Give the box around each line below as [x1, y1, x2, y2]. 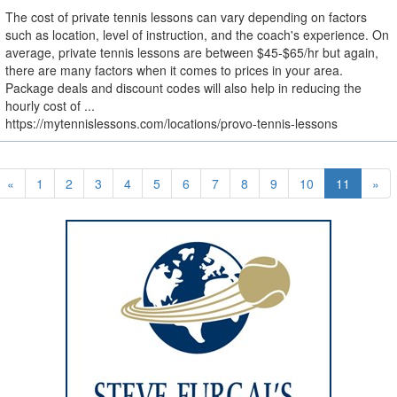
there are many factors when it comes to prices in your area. [5, 61, 343, 80]
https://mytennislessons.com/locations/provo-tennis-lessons [5, 114, 338, 133]
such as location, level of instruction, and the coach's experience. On [5, 26, 389, 44]
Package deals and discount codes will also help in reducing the [5, 79, 362, 97]
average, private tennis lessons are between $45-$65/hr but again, [5, 43, 378, 62]
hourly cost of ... [5, 97, 95, 115]
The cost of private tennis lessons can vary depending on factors [5, 8, 367, 27]
